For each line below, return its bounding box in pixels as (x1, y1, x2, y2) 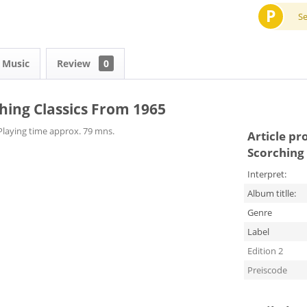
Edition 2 (247, 245, 283, 257)
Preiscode (247, 264, 287, 276)
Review (57, 57, 93, 70)
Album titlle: (247, 187, 296, 199)
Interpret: (247, 168, 286, 180)
